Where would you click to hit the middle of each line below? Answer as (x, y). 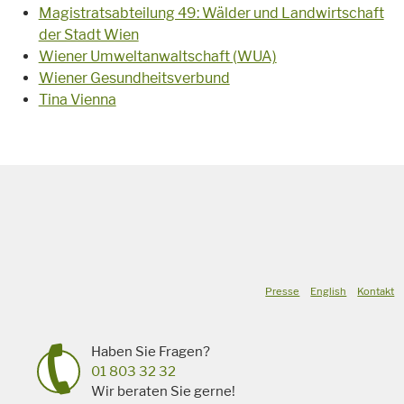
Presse (283, 292)
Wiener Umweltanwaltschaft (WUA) (157, 57)
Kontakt (376, 292)
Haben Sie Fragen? (150, 352)
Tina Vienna (77, 100)
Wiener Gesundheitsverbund (134, 78)
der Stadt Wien (88, 35)
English (329, 292)
